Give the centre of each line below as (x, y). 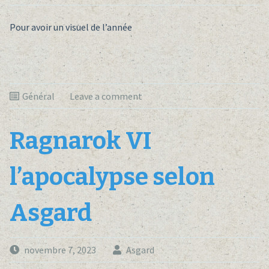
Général (38, 96)
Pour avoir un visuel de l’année (71, 27)
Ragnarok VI (80, 141)
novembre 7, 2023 (60, 250)
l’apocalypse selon (112, 177)
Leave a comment (106, 96)
